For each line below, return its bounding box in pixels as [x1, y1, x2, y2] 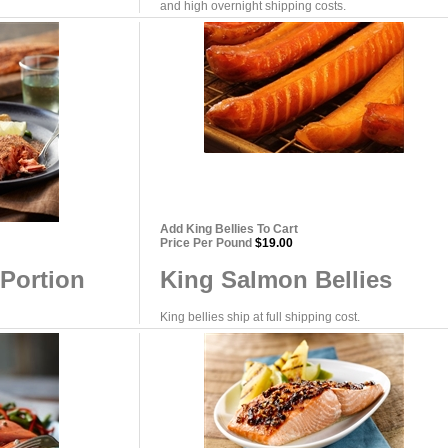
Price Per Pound [160, 236, 252, 250]
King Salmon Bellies [160, 266, 392, 294]
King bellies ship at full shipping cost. [160, 310, 360, 325]
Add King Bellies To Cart [160, 222, 298, 236]
